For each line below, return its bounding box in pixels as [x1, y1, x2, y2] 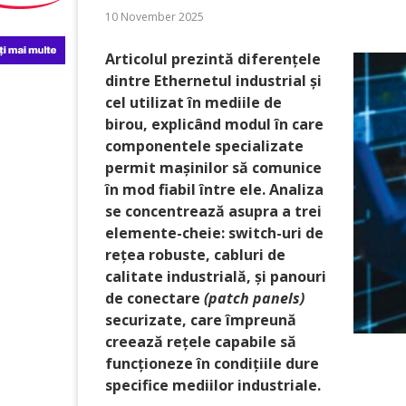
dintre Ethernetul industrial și [105, 71, 322, 91]
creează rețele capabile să [105, 332, 296, 352]
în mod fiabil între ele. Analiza [105, 179, 324, 199]
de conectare [105, 288, 204, 308]
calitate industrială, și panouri [105, 266, 326, 286]
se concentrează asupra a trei [105, 201, 322, 221]
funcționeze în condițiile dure [105, 353, 319, 373]
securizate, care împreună [105, 310, 296, 330]
